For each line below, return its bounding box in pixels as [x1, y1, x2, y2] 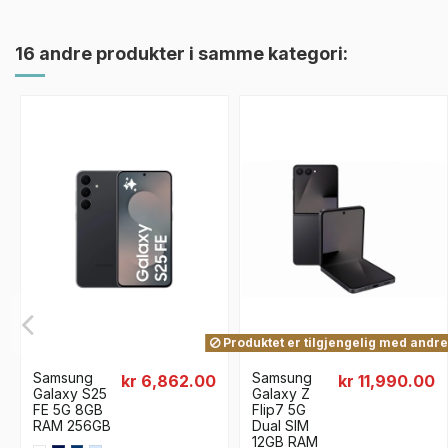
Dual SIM [252, 416, 309, 434]
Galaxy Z [252, 384, 310, 402]
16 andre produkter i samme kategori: [15, 43, 348, 65]
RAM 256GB [33, 416, 111, 434]
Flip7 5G [252, 400, 306, 418]
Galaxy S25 [33, 384, 107, 402]
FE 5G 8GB [33, 400, 103, 418]
